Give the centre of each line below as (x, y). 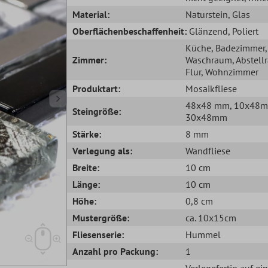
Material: (91, 14)
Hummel (203, 234)
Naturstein (206, 14)
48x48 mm (207, 105)
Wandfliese (208, 150)
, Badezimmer (238, 48)
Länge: (86, 184)
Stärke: (87, 134)
